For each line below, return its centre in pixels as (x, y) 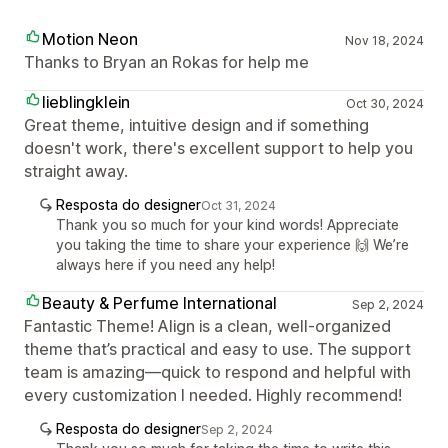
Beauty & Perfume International (159, 303)
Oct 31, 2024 (238, 205)
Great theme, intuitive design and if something (196, 125)
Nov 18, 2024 (384, 40)
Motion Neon (90, 39)
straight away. (76, 171)
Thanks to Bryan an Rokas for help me (166, 62)
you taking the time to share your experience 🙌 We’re (232, 244)
